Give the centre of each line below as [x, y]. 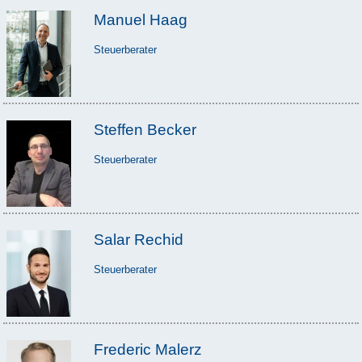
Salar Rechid [138, 239]
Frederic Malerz [147, 349]
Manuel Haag [140, 19]
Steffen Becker [145, 129]
